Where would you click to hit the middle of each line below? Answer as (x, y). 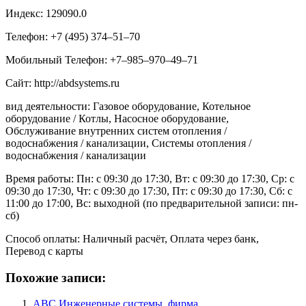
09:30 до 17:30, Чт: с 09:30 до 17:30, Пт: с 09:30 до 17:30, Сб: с (149, 191)
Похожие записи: (56, 277)
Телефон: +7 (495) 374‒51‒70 (73, 36)
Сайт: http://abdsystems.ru (62, 83)
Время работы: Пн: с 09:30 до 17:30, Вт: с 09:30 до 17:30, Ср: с (150, 178)
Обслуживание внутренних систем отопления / (116, 130)
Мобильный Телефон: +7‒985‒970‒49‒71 (102, 59)
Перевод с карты (44, 251)
